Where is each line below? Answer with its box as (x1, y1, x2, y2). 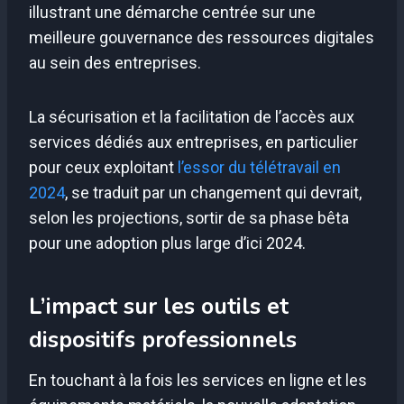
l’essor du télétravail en (178, 158, 341, 178)
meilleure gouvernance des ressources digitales (29, 28, 374, 48)
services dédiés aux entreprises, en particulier (29, 133, 358, 152)
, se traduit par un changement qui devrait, (65, 183, 362, 203)
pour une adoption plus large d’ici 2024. (29, 234, 306, 253)
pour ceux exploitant (29, 158, 178, 178)
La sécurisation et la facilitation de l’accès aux (29, 107, 354, 127)
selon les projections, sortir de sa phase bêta (29, 208, 349, 228)
